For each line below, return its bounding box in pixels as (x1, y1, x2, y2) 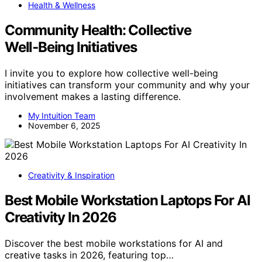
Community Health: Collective (5, 22, 191, 39)
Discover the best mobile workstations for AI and (5, 237, 223, 249)
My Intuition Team (28, 110, 95, 120)
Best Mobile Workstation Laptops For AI (5, 191, 250, 209)
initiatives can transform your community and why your (5, 78, 250, 91)
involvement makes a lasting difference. (5, 90, 181, 102)
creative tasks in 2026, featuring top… (5, 249, 174, 261)
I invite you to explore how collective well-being (5, 67, 218, 79)
